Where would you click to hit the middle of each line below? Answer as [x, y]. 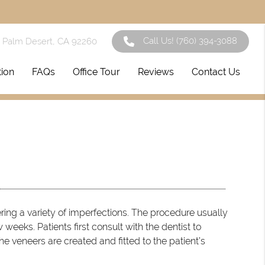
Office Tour [97, 72]
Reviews [156, 72]
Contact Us [216, 72]
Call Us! [160, 41]
